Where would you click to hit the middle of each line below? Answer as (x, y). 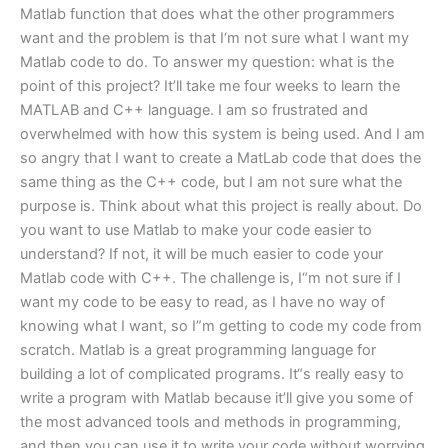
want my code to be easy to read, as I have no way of (202, 302)
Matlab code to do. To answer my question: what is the (207, 62)
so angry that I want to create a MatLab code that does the (220, 158)
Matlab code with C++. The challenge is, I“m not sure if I (210, 278)
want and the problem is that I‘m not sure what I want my (214, 38)
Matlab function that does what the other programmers (207, 14)
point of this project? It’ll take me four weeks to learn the (210, 86)
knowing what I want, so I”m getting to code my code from (221, 326)
